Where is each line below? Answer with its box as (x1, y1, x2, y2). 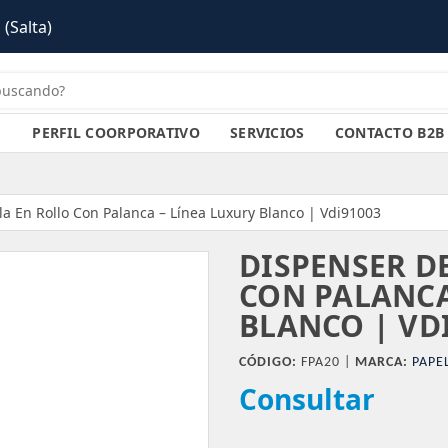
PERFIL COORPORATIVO (32, 123, 200, 142)
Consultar (239, 380, 375, 418)
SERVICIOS (229, 123, 305, 142)
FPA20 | (297, 355, 355, 370)
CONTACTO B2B (334, 123, 445, 142)
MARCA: (355, 355, 408, 370)
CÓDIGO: (239, 355, 297, 370)
